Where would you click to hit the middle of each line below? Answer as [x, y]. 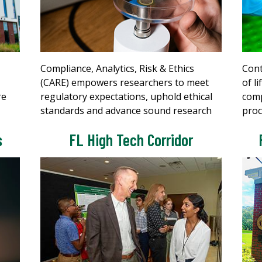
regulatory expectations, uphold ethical [126, 96]
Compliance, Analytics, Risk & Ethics [117, 68]
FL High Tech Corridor [131, 139]
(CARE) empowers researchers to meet [125, 82]
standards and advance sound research [126, 110]
